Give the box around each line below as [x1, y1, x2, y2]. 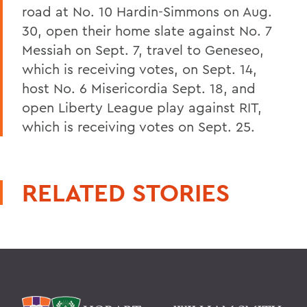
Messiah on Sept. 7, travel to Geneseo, [22, 40, 264, 58]
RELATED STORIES [22, 176, 230, 208]
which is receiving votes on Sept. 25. [22, 117, 255, 135]
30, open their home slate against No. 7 [22, 21, 272, 39]
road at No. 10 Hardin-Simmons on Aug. [22, 2, 272, 20]
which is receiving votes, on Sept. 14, [22, 60, 257, 77]
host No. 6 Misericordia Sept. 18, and [22, 79, 256, 97]
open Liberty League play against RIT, [22, 98, 262, 116]
